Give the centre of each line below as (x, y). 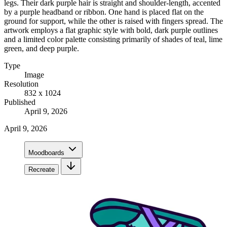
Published (20, 102)
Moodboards (46, 153)
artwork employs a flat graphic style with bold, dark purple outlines (111, 30)
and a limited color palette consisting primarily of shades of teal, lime (113, 39)
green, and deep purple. (42, 48)
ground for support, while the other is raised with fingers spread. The (113, 21)
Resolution (21, 84)
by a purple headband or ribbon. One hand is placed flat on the (104, 12)
